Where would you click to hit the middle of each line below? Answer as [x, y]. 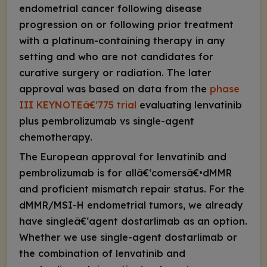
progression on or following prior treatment [126, 24]
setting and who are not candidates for [116, 56]
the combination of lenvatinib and [102, 253]
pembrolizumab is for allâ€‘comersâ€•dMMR [125, 173]
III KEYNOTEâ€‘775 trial [78, 105]
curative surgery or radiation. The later [115, 72]
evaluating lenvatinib [189, 105]
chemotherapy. [56, 137]
